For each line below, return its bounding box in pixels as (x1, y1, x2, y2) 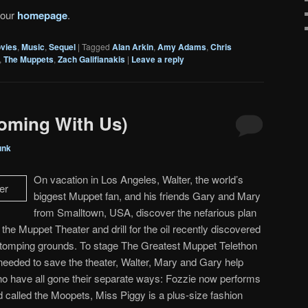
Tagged (82, 40, 110, 52)
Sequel (49, 40, 76, 53)
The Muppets (3, 52, 54, 65)
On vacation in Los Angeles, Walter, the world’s (34, 171, 243, 186)
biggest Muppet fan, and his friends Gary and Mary (34, 188, 261, 203)
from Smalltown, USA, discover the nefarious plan (34, 204, 256, 219)
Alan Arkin (112, 40, 153, 53)
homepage (17, 8, 67, 23)
